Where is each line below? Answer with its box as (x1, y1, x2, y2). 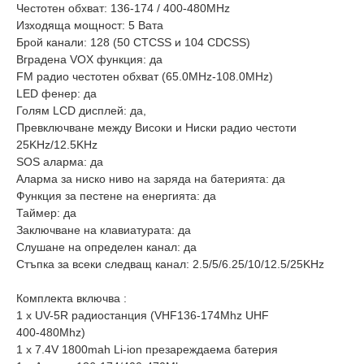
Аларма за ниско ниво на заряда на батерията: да (16, 171, 285, 185)
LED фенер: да (16, 86, 97, 100)
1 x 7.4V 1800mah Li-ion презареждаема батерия (16, 342, 278, 356)
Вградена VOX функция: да (16, 52, 162, 66)
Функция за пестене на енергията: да (16, 188, 216, 202)
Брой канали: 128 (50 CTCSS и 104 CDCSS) (16, 35, 250, 49)
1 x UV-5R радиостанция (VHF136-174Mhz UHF (16, 308, 269, 322)
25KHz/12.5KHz (16, 137, 97, 151)
